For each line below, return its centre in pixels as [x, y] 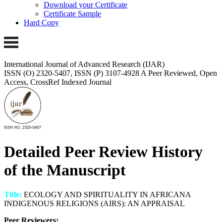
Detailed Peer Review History [103, 152]
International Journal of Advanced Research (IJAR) [84, 64]
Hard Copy [41, 23]
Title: [13, 194]
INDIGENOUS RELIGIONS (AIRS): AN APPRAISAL [94, 203]
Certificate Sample [72, 14]
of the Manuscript [65, 170]
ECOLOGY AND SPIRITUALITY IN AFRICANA [106, 194]
